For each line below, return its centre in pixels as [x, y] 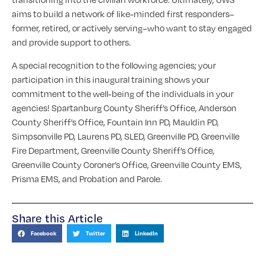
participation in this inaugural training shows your [111, 79]
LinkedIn [146, 233]
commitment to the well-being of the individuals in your [123, 93]
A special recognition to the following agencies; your [114, 65]
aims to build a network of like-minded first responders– [123, 14]
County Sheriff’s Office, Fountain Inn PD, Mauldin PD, [115, 122]
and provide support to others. [71, 42]
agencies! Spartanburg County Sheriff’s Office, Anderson [124, 107]
